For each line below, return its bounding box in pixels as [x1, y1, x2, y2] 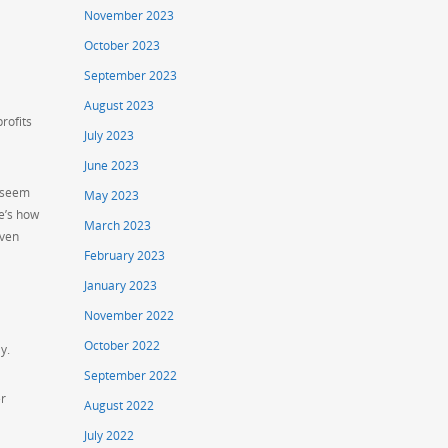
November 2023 [84, 7, 175, 25]
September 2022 [84, 367, 178, 385]
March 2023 [84, 217, 152, 235]
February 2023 [84, 247, 166, 265]
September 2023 [84, 67, 178, 85]
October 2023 [84, 37, 161, 55]
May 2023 [84, 187, 140, 205]
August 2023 [84, 97, 155, 115]
